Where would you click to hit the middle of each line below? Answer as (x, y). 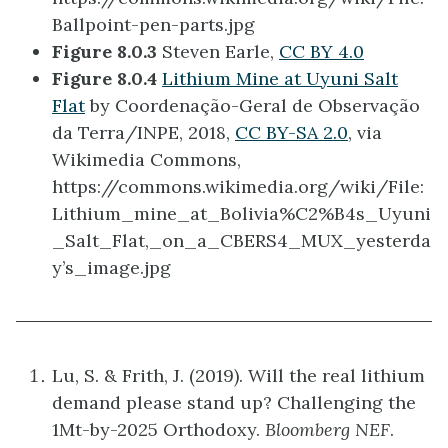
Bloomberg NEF (327, 429)
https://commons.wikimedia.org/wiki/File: (238, 186)
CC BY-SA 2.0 (291, 132)
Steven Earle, (220, 51)
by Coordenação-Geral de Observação (252, 105)
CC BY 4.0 (321, 51)
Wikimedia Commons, (149, 159)
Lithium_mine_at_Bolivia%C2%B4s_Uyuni (241, 213)
